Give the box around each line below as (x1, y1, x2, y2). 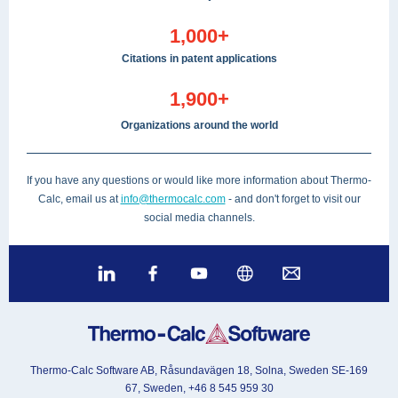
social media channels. (143, 211, 255, 224)
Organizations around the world (120, 119, 278, 131)
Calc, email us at (37, 193, 121, 205)
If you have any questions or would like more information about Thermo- (27, 174, 371, 187)
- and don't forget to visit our (225, 193, 361, 205)
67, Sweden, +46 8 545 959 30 (124, 382, 274, 394)
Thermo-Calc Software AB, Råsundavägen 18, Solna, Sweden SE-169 (30, 364, 368, 377)
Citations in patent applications (121, 52, 277, 65)
